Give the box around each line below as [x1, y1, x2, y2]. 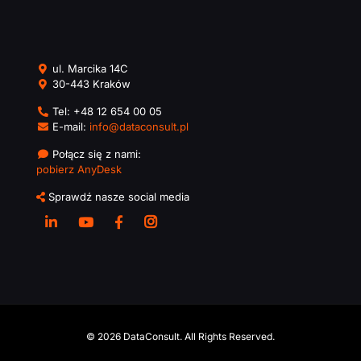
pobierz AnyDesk [36, 162, 122, 176]
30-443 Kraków [49, 77, 131, 90]
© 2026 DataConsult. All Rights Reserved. [86, 330, 275, 342]
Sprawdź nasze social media [45, 189, 189, 203]
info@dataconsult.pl [86, 119, 189, 133]
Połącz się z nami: [49, 147, 142, 160]
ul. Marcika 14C [49, 61, 129, 75]
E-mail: [49, 119, 87, 133]
